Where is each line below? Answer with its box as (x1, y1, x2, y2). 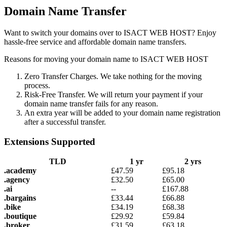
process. (24, 81, 50, 90)
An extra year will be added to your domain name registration (24, 108, 220, 118)
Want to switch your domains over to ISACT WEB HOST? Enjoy (4, 28, 216, 37)
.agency (4, 175, 30, 184)
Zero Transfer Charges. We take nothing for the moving (24, 72, 202, 81)
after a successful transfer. (24, 118, 106, 127)
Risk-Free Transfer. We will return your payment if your (24, 90, 203, 99)
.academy (4, 166, 36, 175)
